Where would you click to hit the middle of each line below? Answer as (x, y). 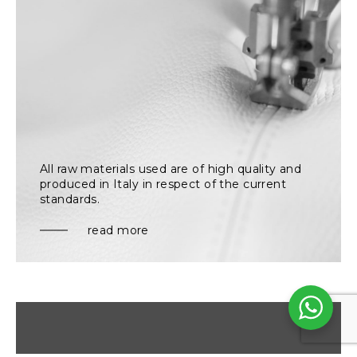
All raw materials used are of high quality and (171, 169)
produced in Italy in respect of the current (163, 184)
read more (118, 230)
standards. (70, 199)
